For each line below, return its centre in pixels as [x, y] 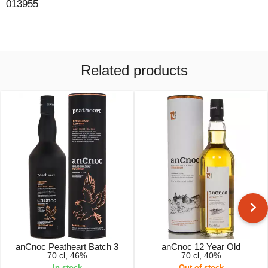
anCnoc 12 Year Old [201, 247]
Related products [134, 70]
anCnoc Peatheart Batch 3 [67, 247]
